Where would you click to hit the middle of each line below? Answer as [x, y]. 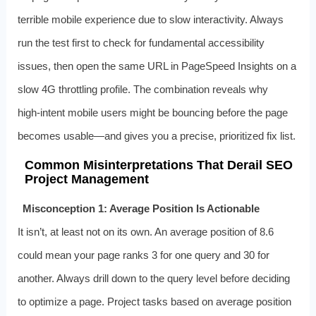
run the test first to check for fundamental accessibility [141, 42]
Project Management [86, 179]
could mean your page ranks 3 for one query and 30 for [143, 255]
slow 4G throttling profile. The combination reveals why [142, 89]
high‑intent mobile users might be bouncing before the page [152, 112]
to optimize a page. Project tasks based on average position [154, 301]
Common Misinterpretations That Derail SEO [158, 165]
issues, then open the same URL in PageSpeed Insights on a [157, 66]
